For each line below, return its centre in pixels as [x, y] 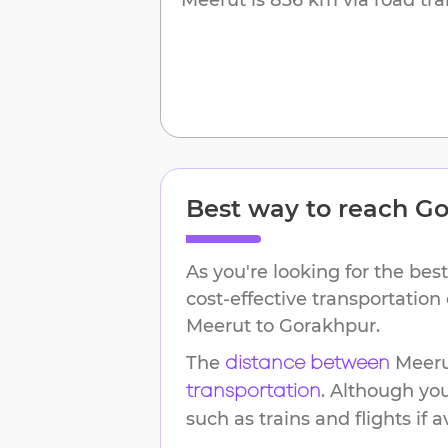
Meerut [218, 325]
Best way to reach [300, 208]
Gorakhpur [327, 325]
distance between [307, 363]
